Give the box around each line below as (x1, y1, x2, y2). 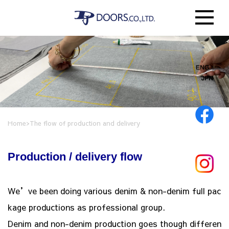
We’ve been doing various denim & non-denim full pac (8, 185, 221, 196)
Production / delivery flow (8, 150, 142, 163)
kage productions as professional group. (8, 201, 165, 213)
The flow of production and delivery (30, 119, 140, 127)
